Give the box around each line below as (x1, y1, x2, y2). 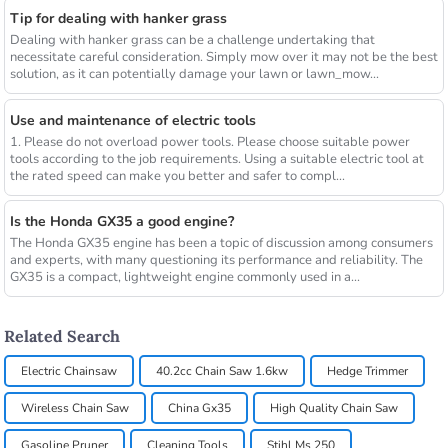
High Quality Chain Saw (270, 399, 399, 416)
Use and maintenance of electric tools (9, 110, 256, 130)
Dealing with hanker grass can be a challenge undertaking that (9, 31, 375, 50)
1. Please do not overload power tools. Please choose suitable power (9, 132, 410, 151)
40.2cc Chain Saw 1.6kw (156, 362, 289, 379)
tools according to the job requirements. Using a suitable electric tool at (9, 149, 424, 168)
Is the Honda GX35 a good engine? (9, 212, 234, 232)
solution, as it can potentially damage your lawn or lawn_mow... (9, 65, 379, 84)
